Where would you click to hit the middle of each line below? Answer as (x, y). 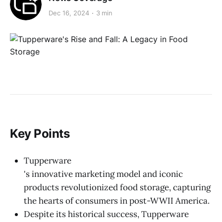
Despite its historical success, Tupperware (106, 214)
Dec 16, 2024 (69, 13)
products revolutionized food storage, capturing (117, 187)
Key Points (40, 134)
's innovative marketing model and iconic (103, 174)
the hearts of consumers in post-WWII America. (117, 200)
